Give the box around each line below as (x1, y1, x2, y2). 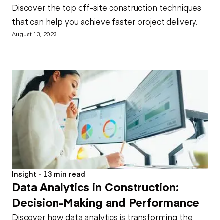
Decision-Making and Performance (12, 193, 199, 210)
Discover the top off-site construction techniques (12, 2, 201, 13)
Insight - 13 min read (12, 168, 85, 179)
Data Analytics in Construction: (12, 178, 179, 194)
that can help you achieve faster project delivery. (12, 16, 198, 27)
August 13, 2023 (12, 29, 57, 38)
